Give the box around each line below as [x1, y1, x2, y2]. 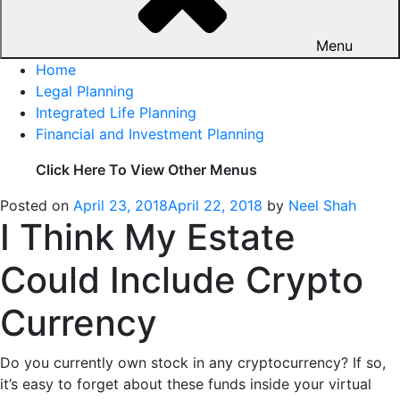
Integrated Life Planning [36, 103, 196, 121]
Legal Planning [36, 81, 134, 100]
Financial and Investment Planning [36, 124, 264, 143]
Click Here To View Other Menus [36, 160, 257, 179]
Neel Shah [288, 196, 356, 214]
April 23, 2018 [73, 196, 168, 214]
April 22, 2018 [168, 196, 262, 214]
